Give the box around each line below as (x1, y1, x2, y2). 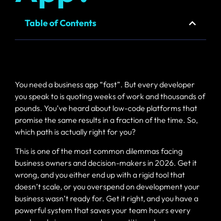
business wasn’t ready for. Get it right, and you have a (15, 193, 198, 203)
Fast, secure (159, 9, 190, 17)
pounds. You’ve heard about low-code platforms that (15, 103, 197, 113)
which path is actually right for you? (15, 127, 136, 137)
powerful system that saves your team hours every (15, 205, 190, 215)
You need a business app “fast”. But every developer (15, 79, 195, 90)
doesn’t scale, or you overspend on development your (15, 181, 200, 191)
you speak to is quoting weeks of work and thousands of (15, 91, 205, 102)
